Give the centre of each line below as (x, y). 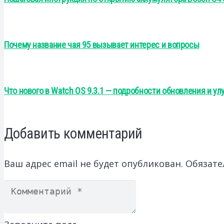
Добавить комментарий (73, 133)
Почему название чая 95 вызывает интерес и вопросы (102, 44)
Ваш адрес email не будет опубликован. (93, 163)
